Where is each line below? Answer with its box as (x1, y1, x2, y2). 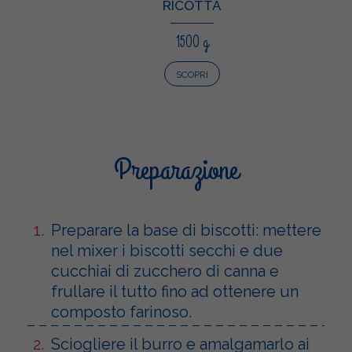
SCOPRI (175, 68, 208, 80)
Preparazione (114, 149, 238, 191)
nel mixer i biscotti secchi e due (51, 240, 283, 260)
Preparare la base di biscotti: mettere (51, 220, 321, 240)
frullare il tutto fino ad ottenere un (51, 281, 299, 301)
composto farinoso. (51, 302, 192, 321)
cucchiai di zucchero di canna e (51, 261, 279, 280)
